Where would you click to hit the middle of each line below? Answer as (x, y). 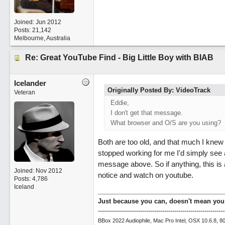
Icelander (30, 83)
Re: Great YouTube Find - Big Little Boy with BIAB (119, 58)
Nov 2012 (49, 171)
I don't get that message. (146, 113)
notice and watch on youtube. (145, 175)
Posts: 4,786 (31, 179)
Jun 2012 (48, 22)
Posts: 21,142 (32, 30)
